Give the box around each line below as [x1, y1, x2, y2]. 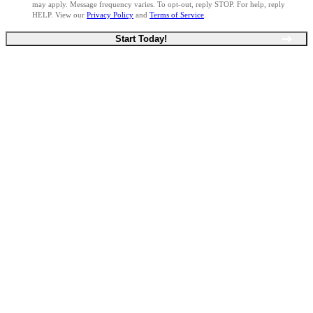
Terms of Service [150, 10, 204, 20]
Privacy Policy [87, 10, 133, 20]
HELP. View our [32, 10, 87, 20]
